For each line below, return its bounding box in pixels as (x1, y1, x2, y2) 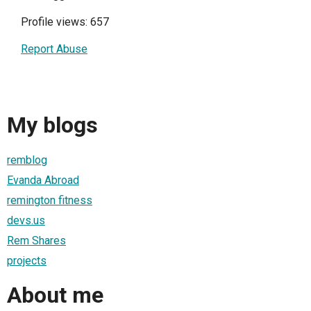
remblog (7, 153, 47, 167)
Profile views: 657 (21, 15, 109, 28)
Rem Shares (7, 233, 66, 247)
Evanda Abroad (7, 173, 79, 187)
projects (7, 253, 47, 267)
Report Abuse (21, 42, 87, 56)
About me (7, 282, 103, 309)
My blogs (7, 112, 98, 139)
